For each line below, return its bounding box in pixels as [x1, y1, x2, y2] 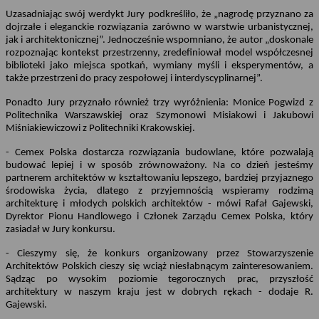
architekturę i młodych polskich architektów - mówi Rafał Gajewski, [6, 198, 313, 209]
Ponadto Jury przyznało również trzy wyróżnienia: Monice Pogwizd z [6, 97, 313, 108]
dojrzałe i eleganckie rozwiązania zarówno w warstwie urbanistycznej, [6, 21, 313, 33]
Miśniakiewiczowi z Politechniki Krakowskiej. [6, 122, 195, 134]
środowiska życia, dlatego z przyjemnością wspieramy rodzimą [6, 185, 313, 197]
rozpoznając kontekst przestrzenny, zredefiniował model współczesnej [6, 47, 313, 58]
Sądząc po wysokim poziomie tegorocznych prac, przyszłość [6, 273, 313, 285]
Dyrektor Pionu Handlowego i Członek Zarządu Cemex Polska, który [6, 211, 313, 222]
